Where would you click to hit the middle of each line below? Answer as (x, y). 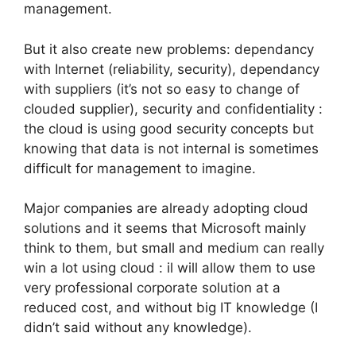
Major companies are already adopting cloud (166, 209)
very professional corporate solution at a (152, 288)
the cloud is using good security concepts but (169, 128)
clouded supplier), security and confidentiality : (173, 108)
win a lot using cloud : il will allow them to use (170, 268)
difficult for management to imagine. (140, 168)
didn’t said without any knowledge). (138, 328)
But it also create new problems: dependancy (169, 49)
